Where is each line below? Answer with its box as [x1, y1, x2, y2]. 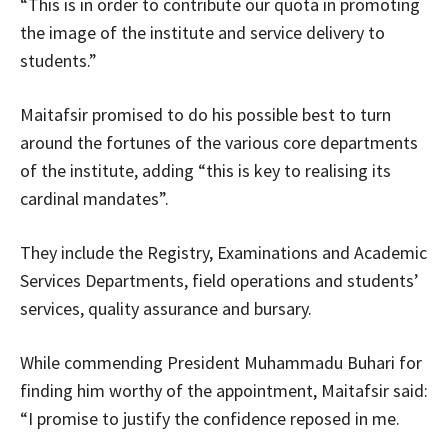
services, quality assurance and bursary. [20, 297, 312, 321]
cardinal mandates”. [20, 187, 169, 211]
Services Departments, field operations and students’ [20, 269, 419, 293]
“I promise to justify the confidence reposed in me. [20, 407, 400, 431]
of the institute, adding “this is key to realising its [20, 159, 391, 183]
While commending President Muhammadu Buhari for [20, 351, 422, 375]
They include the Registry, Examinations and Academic [20, 241, 427, 265]
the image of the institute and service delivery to [20, 21, 385, 45]
